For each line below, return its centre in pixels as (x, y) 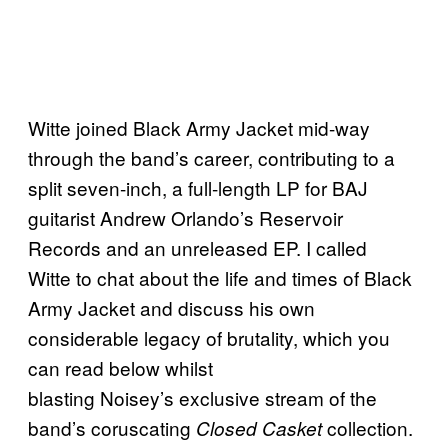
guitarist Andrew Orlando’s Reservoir (185, 217)
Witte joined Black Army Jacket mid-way (199, 127)
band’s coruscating (109, 427)
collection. (367, 427)
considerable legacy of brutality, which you (209, 337)
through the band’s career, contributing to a (211, 157)
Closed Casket (256, 427)
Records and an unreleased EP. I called (197, 247)
